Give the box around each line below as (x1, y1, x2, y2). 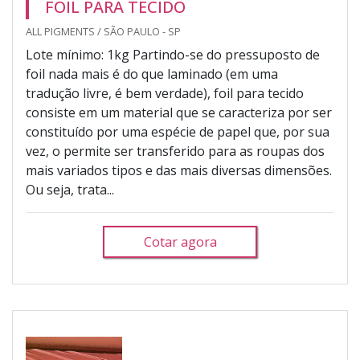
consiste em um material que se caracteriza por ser (26, 104, 332, 121)
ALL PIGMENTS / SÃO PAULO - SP (26, 24, 181, 39)
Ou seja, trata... (26, 181, 114, 198)
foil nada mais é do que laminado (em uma (26, 65, 278, 83)
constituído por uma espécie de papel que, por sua (26, 123, 329, 141)
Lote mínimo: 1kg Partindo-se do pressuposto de (26, 46, 320, 63)
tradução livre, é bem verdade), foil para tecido (26, 84, 304, 102)
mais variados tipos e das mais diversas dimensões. (26, 162, 332, 179)
